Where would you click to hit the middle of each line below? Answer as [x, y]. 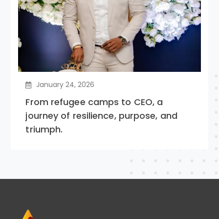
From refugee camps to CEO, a [94, 102]
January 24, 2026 [66, 84]
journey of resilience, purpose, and [101, 115]
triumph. [44, 129]
